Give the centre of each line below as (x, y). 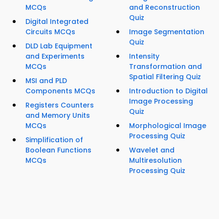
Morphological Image (168, 126)
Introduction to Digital (168, 91)
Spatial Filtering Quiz (165, 77)
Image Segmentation (167, 32)
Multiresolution (155, 161)
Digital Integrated (57, 22)
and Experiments (55, 56)
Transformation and (165, 67)
